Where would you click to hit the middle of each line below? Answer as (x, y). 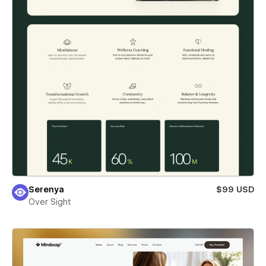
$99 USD (235, 189)
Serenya (46, 189)
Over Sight (50, 202)
